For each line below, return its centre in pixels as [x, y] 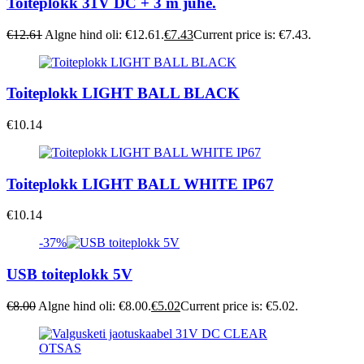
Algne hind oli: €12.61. [104, 34]
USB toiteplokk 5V [69, 275]
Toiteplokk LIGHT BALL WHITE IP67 [140, 184]
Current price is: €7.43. [252, 34]
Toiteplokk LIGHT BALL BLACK [123, 93]
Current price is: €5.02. [239, 305]
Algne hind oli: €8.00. [95, 305]
